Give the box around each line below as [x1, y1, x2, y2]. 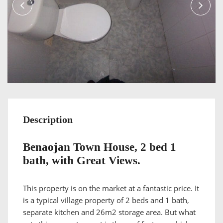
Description [23, 114, 73, 125]
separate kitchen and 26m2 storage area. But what [23, 207, 196, 218]
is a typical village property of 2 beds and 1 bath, [23, 195, 189, 206]
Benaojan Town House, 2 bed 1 [23, 141, 176, 154]
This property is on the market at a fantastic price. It [23, 183, 199, 194]
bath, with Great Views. [23, 154, 140, 167]
